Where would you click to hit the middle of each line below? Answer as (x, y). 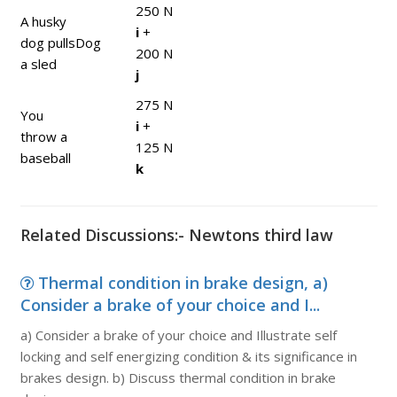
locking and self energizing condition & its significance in (188, 356)
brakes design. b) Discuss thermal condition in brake (178, 378)
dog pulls (47, 43)
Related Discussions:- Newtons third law (176, 235)
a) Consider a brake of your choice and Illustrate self (178, 335)
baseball (45, 158)
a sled (38, 64)
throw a (43, 136)
